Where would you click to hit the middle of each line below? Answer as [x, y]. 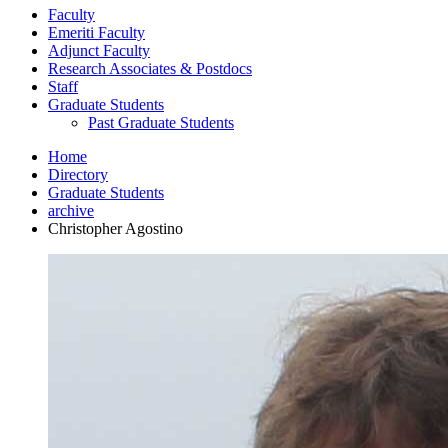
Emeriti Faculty [96, 32]
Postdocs [222, 68]
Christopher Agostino [115, 228]
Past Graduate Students [161, 122]
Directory [78, 174]
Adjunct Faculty [99, 50]
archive [71, 210]
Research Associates [114, 68]
